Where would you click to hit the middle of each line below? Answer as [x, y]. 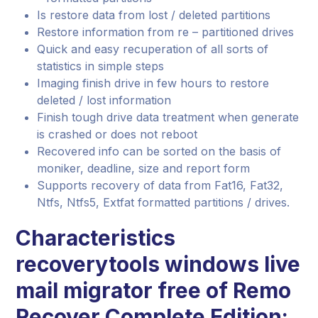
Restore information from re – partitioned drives [166, 32]
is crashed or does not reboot [117, 134]
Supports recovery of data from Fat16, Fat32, [160, 185]
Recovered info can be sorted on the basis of [159, 151]
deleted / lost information [104, 100]
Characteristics [96, 238]
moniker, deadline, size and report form [144, 168]
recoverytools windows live [158, 264]
